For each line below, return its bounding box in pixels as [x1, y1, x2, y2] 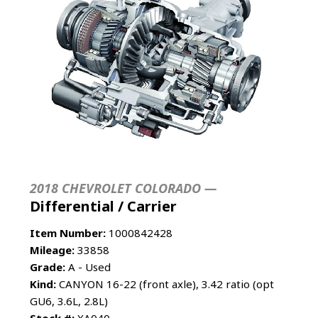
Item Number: [30, 225, 106, 240]
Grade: [30, 259, 65, 274]
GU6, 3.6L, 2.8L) [30, 293, 108, 308]
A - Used [65, 259, 111, 274]
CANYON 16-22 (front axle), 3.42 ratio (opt [56, 276, 274, 291]
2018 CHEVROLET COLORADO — [30, 179, 216, 197]
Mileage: [30, 242, 75, 257]
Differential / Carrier [30, 196, 177, 216]
